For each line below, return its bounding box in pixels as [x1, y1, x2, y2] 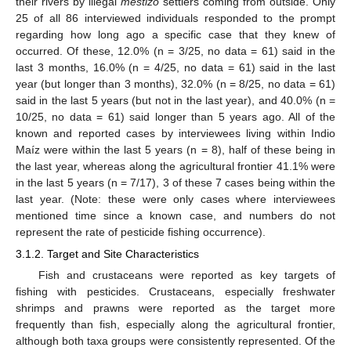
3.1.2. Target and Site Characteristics [16, 247, 199, 260]
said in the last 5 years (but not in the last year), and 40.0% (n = [16, 93, 335, 107]
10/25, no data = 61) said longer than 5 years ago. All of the [16, 110, 335, 123]
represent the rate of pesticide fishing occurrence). [16, 225, 266, 238]
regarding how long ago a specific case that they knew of [16, 27, 335, 41]
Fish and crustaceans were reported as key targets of [38, 268, 335, 281]
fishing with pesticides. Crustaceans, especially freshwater [16, 284, 335, 298]
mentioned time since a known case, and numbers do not [16, 208, 335, 222]
